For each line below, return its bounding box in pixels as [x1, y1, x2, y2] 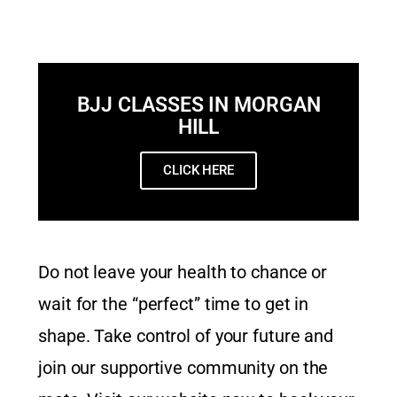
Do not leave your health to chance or [38, 261, 328, 284]
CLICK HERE [163, 162, 234, 179]
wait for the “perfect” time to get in [38, 293, 309, 315]
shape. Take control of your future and [38, 325, 334, 347]
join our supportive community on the [38, 357, 329, 379]
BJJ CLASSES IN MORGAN [76, 93, 321, 118]
